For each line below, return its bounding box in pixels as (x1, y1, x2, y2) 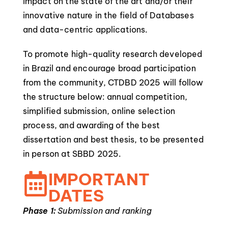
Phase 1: (22, 206, 56, 216)
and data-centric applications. (22, 24, 148, 35)
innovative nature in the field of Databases (22, 10, 194, 20)
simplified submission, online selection (22, 106, 176, 116)
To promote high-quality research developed (22, 49, 203, 59)
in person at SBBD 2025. (22, 149, 122, 159)
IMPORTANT (48, 169, 150, 189)
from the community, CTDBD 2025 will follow (22, 77, 204, 88)
